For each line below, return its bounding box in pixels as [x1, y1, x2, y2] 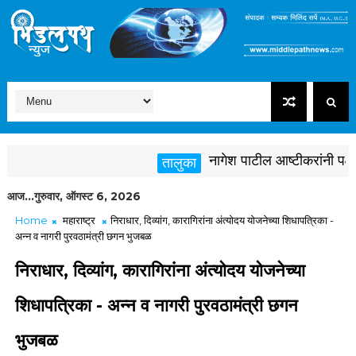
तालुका [135, 154, 170, 172]
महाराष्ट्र [62, 214, 95, 227]
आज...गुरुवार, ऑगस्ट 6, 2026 [6, 189, 141, 204]
